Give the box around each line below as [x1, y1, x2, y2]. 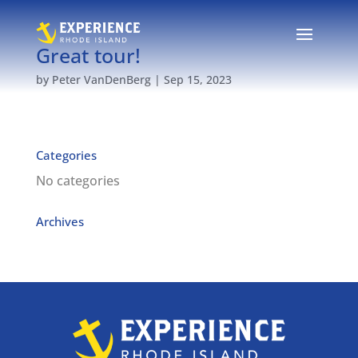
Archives [35, 213, 84, 229]
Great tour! [35, 42, 141, 69]
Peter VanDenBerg [51, 72, 151, 87]
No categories [35, 172, 120, 189]
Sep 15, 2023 [163, 72, 232, 87]
